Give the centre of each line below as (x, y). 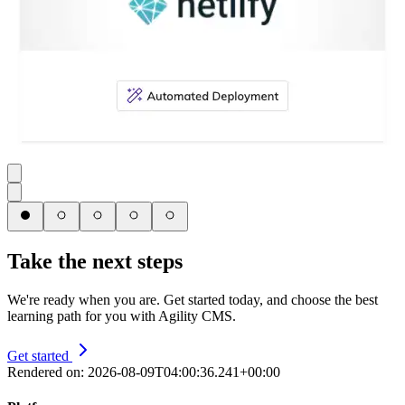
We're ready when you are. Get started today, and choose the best (193, 299)
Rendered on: (47, 372)
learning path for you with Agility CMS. (122, 316)
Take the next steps (95, 261)
